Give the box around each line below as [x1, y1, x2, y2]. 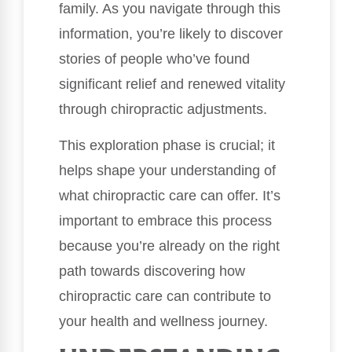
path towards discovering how [59, 263, 245, 280]
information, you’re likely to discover [59, 25, 283, 42]
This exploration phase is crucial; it [59, 137, 275, 154]
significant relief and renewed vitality [59, 75, 285, 92]
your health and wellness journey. [59, 313, 268, 330]
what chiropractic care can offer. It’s [59, 188, 280, 204]
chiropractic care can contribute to [59, 288, 271, 305]
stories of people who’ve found [59, 50, 250, 67]
